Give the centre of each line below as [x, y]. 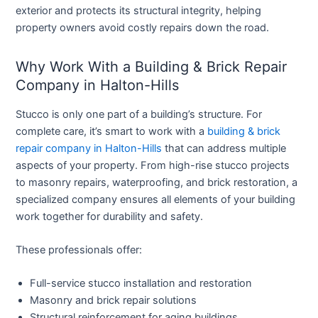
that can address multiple [224, 148]
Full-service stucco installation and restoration [141, 284]
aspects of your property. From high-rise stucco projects [153, 165]
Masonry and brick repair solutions [114, 301]
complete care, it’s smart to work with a [112, 131]
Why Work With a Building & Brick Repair [152, 66]
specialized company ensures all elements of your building [156, 199]
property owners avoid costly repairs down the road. [143, 27]
